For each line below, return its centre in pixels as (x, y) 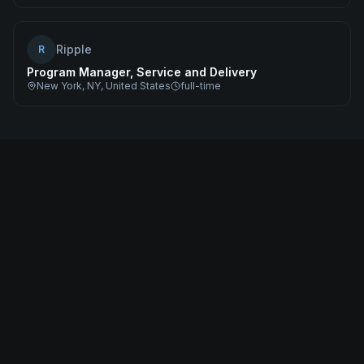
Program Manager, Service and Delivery (142, 72)
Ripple (74, 49)
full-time (201, 86)
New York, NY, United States (104, 86)
